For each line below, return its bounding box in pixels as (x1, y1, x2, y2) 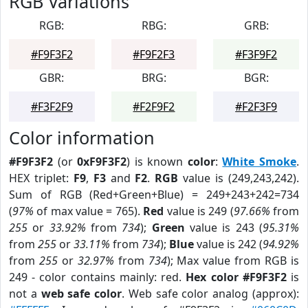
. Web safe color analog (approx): (122, 286, 300, 301)
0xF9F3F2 (77, 154, 127, 169)
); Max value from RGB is (166, 253, 300, 268)
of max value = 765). (34, 203, 144, 219)
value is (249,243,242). (178, 170, 300, 186)
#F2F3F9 (235, 99, 278, 114)
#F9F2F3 (133, 47, 175, 62)
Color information (9, 126, 155, 149)
